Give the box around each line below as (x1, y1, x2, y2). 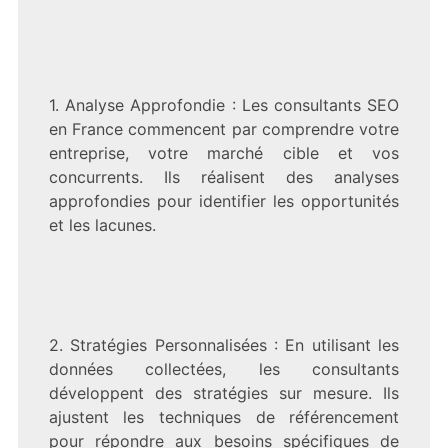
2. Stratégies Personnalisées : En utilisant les (48, 334, 400, 355)
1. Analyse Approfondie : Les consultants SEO (48, 94, 400, 115)
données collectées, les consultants (48, 358, 400, 379)
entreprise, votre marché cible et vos (48, 142, 400, 163)
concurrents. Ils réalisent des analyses (48, 166, 400, 187)
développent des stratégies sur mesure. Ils (48, 382, 400, 403)
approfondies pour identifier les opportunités (48, 190, 400, 211)
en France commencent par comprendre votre (48, 118, 400, 139)
